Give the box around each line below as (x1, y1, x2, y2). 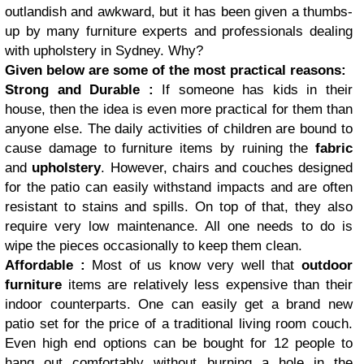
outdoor (301, 257, 353, 273)
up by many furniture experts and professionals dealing (5, 23, 353, 39)
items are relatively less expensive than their (62, 276, 353, 292)
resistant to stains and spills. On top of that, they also (5, 198, 353, 214)
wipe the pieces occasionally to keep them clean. (5, 237, 302, 253)
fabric (315, 140, 353, 156)
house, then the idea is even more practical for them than (5, 101, 353, 117)
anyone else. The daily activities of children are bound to (5, 120, 353, 136)
